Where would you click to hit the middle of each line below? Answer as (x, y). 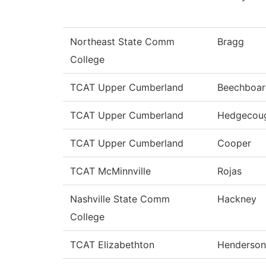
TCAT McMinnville (110, 171)
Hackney (237, 199)
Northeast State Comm (122, 42)
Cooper (234, 143)
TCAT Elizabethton (112, 245)
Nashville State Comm (120, 199)
